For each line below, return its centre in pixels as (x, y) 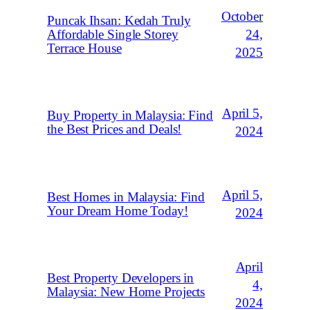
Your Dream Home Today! (118, 210)
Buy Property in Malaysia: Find (130, 116)
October (242, 17)
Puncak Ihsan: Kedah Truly (119, 21)
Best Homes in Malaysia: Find (126, 197)
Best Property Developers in (121, 278)
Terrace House (84, 48)
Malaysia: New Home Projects (126, 292)
